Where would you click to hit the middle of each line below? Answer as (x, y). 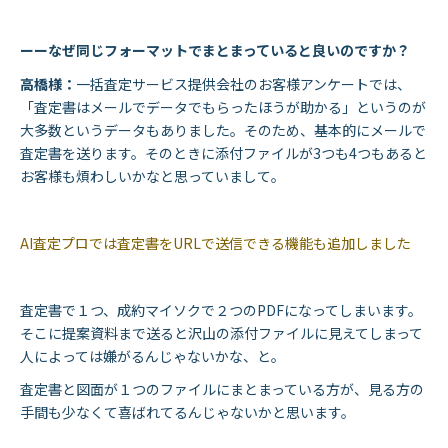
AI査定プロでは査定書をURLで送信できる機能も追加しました (215, 242)
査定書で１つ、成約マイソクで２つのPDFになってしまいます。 (221, 309)
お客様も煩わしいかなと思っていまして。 (152, 175)
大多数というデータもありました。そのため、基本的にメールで (223, 129)
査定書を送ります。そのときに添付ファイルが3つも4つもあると (223, 152)
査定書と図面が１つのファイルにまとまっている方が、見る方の (222, 389)
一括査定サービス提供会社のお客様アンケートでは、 (243, 83)
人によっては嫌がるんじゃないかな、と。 (152, 355)
